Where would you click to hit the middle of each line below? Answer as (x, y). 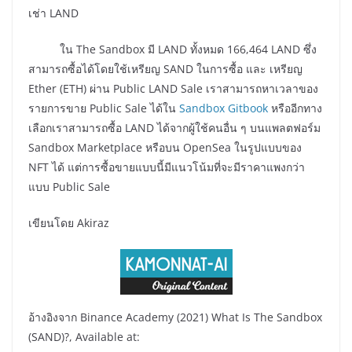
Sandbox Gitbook (224, 108)
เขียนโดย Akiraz (69, 223)
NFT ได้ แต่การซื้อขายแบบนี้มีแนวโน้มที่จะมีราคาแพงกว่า (167, 167)
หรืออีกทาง (295, 108)
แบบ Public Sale (69, 187)
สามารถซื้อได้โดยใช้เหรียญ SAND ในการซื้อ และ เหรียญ (165, 69)
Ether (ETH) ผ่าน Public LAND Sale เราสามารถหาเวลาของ (173, 89)
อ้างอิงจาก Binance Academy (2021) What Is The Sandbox (175, 317)
